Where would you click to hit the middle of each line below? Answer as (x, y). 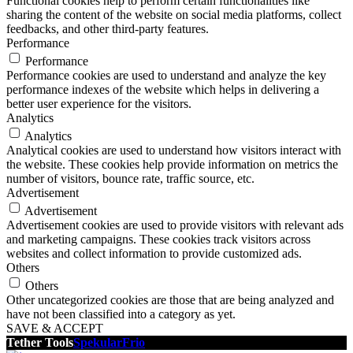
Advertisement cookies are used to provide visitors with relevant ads (175, 225)
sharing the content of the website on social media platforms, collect (174, 14)
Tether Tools (40, 342)
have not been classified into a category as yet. (121, 314)
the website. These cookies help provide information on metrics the (172, 164)
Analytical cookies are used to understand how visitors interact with (174, 150)
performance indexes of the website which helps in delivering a (163, 89)
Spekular (98, 342)
